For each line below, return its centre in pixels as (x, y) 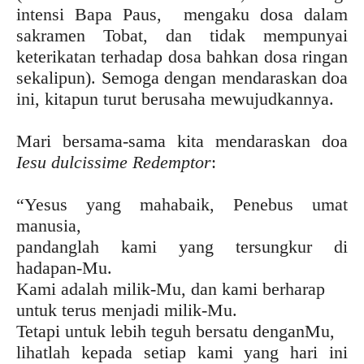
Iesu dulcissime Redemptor (114, 162)
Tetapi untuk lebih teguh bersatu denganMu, (175, 331)
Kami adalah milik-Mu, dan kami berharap (171, 288)
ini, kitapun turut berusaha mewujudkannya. (175, 98)
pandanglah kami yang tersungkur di (182, 246)
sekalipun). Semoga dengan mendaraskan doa (182, 77)
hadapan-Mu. (64, 267)
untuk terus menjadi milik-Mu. (127, 310)
